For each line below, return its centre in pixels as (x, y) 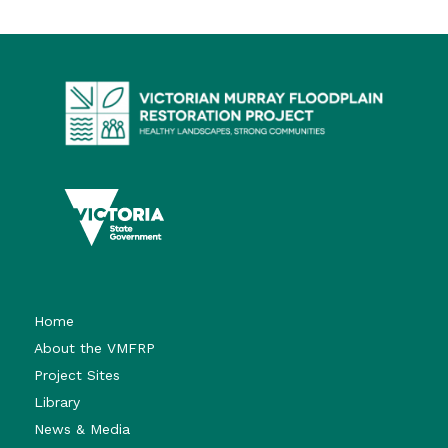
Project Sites (76, 375)
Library (56, 402)
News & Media (81, 429)
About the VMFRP (94, 348)
